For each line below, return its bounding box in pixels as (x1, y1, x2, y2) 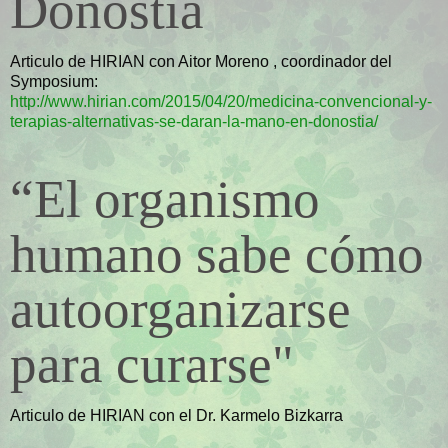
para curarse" (10, 335, 294, 394)
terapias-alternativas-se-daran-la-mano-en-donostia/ (10, 113, 378, 131)
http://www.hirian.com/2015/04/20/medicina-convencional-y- (10, 93, 432, 111)
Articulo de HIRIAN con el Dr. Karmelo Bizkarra (10, 406, 343, 424)
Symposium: (10, 73, 98, 91)
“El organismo (10, 170, 320, 229)
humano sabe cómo (10, 225, 424, 284)
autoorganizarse (10, 280, 351, 339)
